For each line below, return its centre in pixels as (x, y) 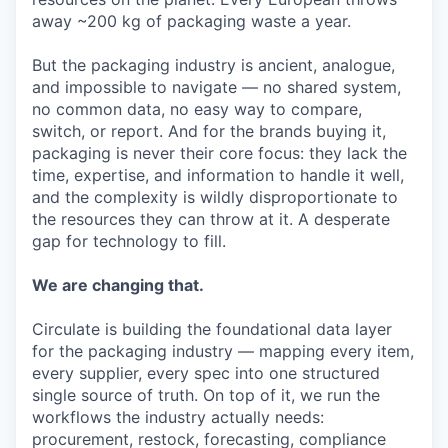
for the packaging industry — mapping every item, (223, 351)
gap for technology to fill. (129, 241)
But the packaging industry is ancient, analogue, (213, 65)
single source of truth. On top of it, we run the (206, 395)
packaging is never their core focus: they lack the (219, 153)
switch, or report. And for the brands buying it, (209, 131)
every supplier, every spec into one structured (206, 373)
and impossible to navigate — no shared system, (216, 87)
